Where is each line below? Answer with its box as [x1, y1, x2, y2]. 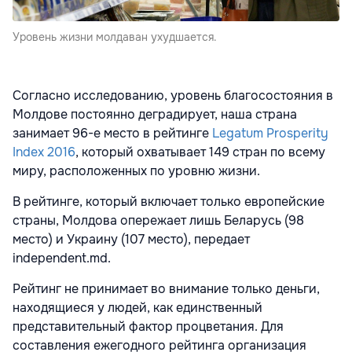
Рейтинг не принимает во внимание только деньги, [13, 280, 320, 297]
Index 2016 [13, 143, 75, 160]
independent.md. [13, 249, 111, 266]
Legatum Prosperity [212, 124, 328, 141]
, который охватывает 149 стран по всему [75, 143, 325, 160]
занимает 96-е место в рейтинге [13, 124, 212, 141]
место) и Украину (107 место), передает [13, 230, 250, 247]
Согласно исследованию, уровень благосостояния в [13, 86, 333, 104]
